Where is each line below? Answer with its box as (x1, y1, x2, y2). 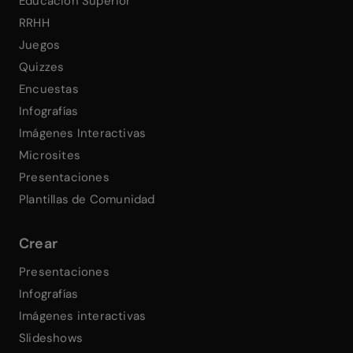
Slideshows (19, 329, 83, 346)
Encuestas (19, 80, 79, 97)
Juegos (19, 36, 61, 53)
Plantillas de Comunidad (19, 191, 155, 207)
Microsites (19, 147, 80, 163)
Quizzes (19, 58, 65, 75)
